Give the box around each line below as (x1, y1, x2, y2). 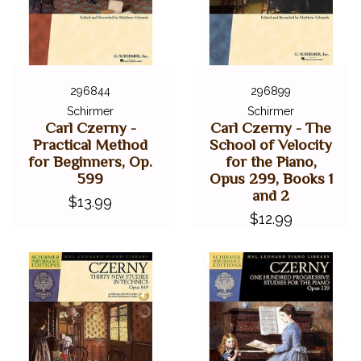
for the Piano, (225, 152, 317, 170)
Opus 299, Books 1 (209, 169, 333, 187)
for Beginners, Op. (28, 152, 152, 170)
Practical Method (33, 135, 147, 153)
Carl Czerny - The (210, 118, 331, 136)
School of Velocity (210, 135, 332, 153)
